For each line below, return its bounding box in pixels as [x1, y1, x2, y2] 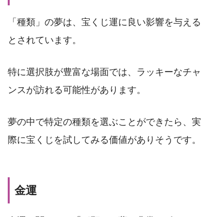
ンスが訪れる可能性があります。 [8, 84, 146, 95]
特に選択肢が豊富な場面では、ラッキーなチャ [8, 66, 201, 77]
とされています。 [8, 34, 81, 45]
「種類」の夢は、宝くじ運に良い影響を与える [8, 16, 201, 27]
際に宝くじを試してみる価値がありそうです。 [8, 134, 201, 145]
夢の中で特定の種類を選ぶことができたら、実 [8, 116, 201, 127]
